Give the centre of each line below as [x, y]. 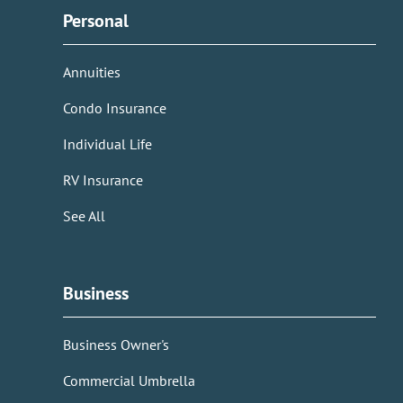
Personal [98, 21]
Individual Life [107, 144]
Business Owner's [116, 345]
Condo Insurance [115, 108]
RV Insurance [103, 180]
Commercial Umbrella [129, 381]
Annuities [92, 72]
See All [84, 216]
